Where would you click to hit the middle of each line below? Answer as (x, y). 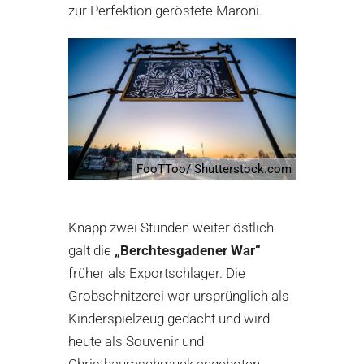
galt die (91, 250)
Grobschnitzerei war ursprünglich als (179, 295)
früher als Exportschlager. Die (157, 273)
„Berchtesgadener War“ (188, 250)
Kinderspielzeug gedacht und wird (169, 318)
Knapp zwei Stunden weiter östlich (171, 227)
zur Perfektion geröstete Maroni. (165, 11)
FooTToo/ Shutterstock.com (214, 169)
